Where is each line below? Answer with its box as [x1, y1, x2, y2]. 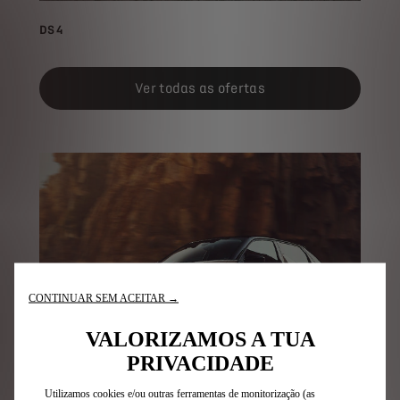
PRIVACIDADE [126, 351, 274, 375]
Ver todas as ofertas [135, 80, 265, 97]
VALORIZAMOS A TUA [85, 327, 315, 351]
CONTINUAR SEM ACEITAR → [29, 291, 179, 304]
